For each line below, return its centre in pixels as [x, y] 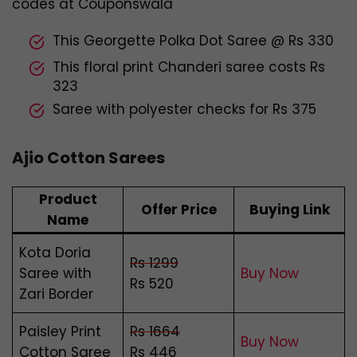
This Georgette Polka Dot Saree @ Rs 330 [193, 41]
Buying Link [289, 210]
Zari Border [56, 294]
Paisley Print [60, 332]
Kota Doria [55, 253]
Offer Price [178, 210]
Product [68, 200]
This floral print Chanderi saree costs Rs [189, 67]
